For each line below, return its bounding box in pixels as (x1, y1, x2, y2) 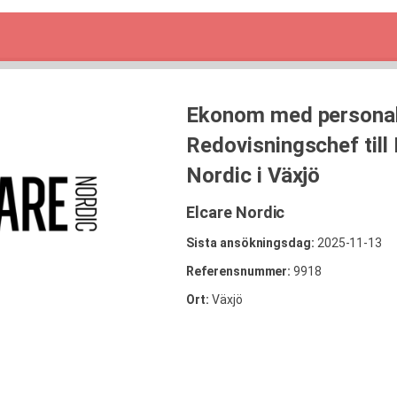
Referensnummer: (186, 264, 292, 278)
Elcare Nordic (186, 203, 285, 222)
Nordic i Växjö (186, 163, 321, 188)
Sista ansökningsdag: (186, 236, 317, 250)
